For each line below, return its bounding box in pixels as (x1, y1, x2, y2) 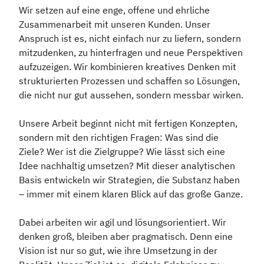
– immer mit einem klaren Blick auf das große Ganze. (19, 188, 243, 200)
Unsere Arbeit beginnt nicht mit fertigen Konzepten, (19, 117, 237, 130)
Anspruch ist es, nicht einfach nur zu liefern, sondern (19, 32, 241, 45)
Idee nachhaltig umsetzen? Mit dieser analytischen (19, 160, 235, 172)
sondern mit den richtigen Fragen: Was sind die (19, 131, 219, 144)
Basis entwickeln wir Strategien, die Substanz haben (19, 174, 240, 186)
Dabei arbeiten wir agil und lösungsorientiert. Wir (19, 216, 226, 229)
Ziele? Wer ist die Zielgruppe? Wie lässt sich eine (19, 146, 225, 158)
